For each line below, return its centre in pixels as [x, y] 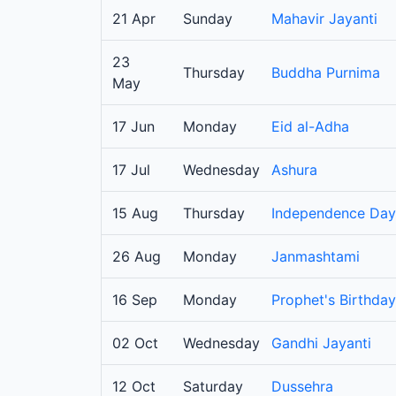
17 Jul [131, 170]
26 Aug [137, 257]
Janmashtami [316, 257]
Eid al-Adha [310, 127]
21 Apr [134, 19]
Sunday [208, 19]
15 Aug [135, 213]
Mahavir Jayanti [324, 19]
